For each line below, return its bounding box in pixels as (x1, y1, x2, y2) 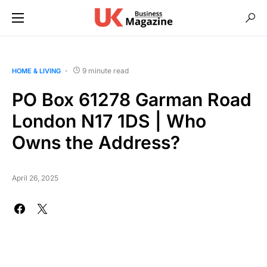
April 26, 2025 (12, 173, 58, 182)
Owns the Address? (12, 132, 180, 153)
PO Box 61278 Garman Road (12, 89, 252, 110)
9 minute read (82, 66, 129, 75)
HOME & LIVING (12, 67, 61, 75)
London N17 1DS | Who (12, 110, 206, 132)
